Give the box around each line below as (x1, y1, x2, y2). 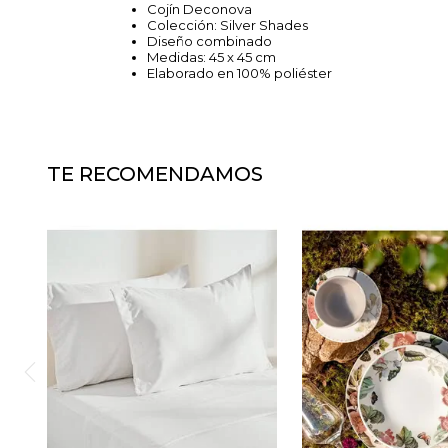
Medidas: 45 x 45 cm (147, 49, 276, 65)
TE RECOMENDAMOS (47, 162, 263, 186)
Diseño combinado (147, 33, 272, 49)
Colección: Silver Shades (147, 17, 308, 33)
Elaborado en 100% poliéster (147, 65, 332, 81)
